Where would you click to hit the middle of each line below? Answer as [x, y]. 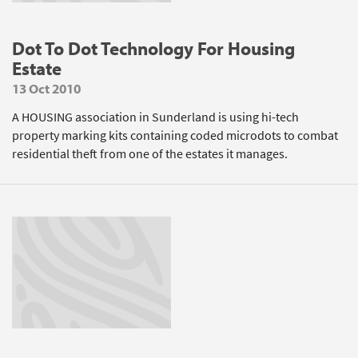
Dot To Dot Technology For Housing [153, 48]
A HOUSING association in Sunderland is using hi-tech [155, 117]
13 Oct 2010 [46, 88]
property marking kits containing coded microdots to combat [175, 135]
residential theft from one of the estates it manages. [150, 154]
